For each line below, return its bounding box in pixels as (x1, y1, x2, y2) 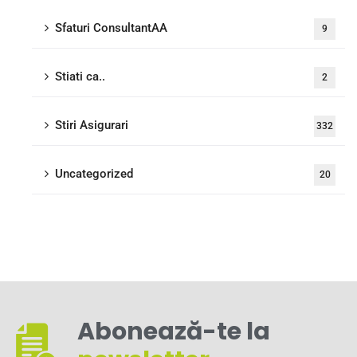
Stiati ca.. (55, 69, 105, 84)
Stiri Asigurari (55, 118, 128, 132)
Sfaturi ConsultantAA (55, 21, 167, 35)
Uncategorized (55, 167, 133, 181)
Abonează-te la (77, 315, 270, 348)
